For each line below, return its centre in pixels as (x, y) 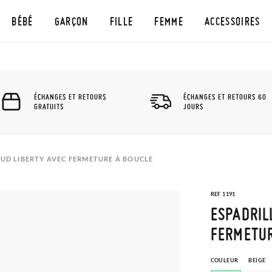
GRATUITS (49, 106)
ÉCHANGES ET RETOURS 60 (225, 97)
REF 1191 (223, 194)
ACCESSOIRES (232, 21)
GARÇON (71, 21)
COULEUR (224, 260)
